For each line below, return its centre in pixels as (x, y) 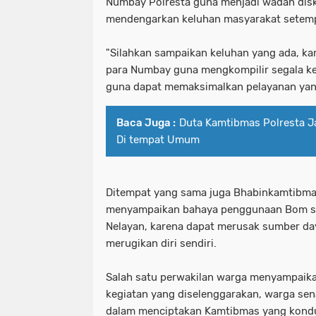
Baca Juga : (146, 122)
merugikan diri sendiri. (161, 243)
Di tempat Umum (158, 139)
